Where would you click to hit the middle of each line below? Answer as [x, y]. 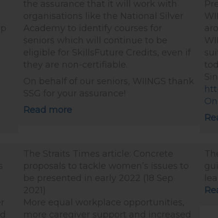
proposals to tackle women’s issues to [106, 166]
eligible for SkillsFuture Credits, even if [107, 53]
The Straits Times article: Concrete [98, 154]
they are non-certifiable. [75, 65]
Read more [48, 110]
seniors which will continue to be [95, 40]
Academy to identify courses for [93, 28]
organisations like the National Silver [103, 16]
